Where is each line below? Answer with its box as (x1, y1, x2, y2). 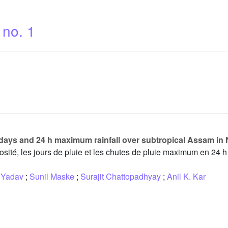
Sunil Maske (30, 170, 74, 183)
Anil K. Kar (167, 170, 206, 183)
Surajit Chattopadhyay (80, 170, 161, 183)
